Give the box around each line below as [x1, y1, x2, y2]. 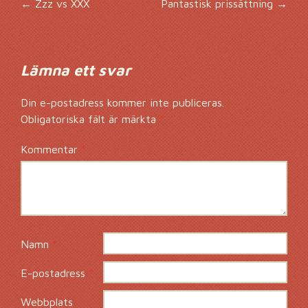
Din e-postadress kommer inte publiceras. [21, 96, 224, 109]
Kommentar [21, 143, 81, 155]
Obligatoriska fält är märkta [21, 113, 159, 125]
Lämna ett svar [21, 61, 131, 79]
